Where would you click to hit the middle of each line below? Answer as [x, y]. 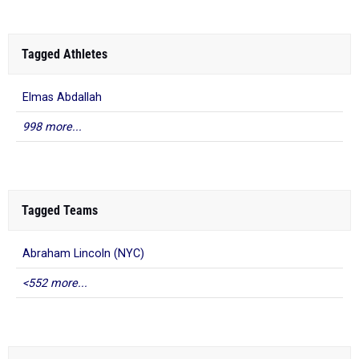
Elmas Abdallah [62, 97]
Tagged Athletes [65, 54]
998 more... [52, 127]
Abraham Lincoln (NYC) [83, 254]
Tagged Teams [60, 210]
